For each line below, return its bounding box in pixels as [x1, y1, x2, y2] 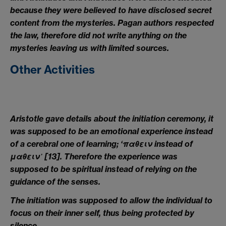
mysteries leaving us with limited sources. [10, 42, 169, 53]
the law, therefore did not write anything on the [10, 30, 187, 40]
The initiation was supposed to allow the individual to [10, 195, 212, 206]
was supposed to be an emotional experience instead [10, 126, 213, 136]
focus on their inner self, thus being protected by [10, 208, 194, 218]
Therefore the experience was [64, 151, 178, 161]
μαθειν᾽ [10, 151, 42, 161]
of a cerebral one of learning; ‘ [10, 138, 123, 149]
